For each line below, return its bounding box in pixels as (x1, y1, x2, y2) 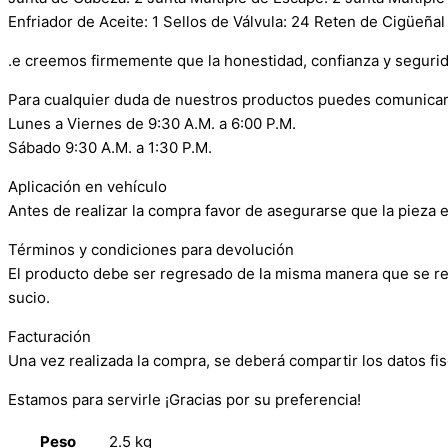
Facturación (8, 327, 91, 346)
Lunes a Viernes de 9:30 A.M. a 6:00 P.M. (8, 114, 296, 133)
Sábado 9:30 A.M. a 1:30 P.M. (8, 138, 212, 157)
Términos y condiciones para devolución (8, 240, 294, 259)
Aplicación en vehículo (8, 177, 167, 196)
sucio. (8, 288, 50, 307)
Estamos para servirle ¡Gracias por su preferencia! (8, 390, 361, 409)
